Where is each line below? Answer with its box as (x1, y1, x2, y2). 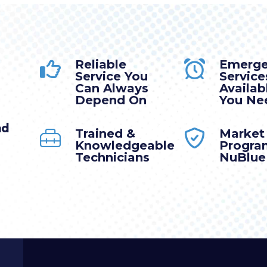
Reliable (75, 57, 126, 72)
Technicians (75, 150, 150, 164)
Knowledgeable (75, 138, 175, 153)
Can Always (75, 80, 148, 95)
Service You (75, 69, 148, 83)
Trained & (75, 126, 135, 141)
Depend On (75, 92, 147, 107)
